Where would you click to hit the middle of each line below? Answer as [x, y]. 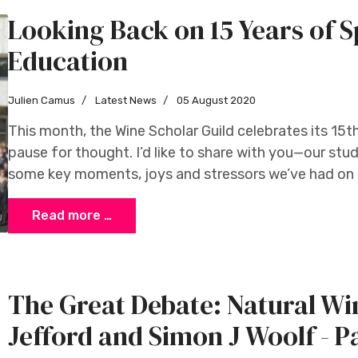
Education [68, 61]
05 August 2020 [216, 100]
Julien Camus [42, 100]
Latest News [125, 100]
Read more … [72, 215]
